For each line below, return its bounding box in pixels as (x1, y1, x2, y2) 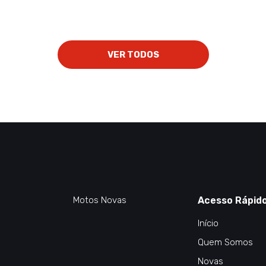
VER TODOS (107, 49, 159, 60)
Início (198, 217, 219, 229)
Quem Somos (198, 236, 254, 248)
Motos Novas (72, 194, 126, 205)
